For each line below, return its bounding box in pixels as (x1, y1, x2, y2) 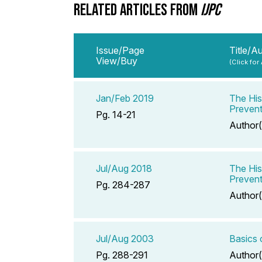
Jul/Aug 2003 (96, 232, 154, 244)
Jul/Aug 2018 (96, 162, 152, 174)
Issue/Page (96, 44, 144, 56)
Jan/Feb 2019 (96, 92, 154, 104)
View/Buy (96, 54, 137, 67)
